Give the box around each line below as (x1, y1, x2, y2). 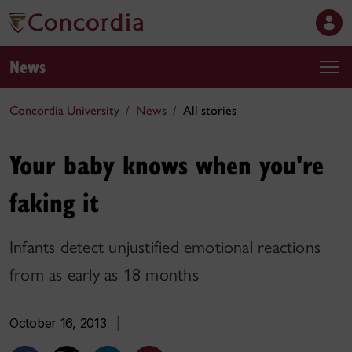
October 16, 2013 (9, 315, 107, 331)
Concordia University (9, 103, 119, 118)
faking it (9, 183, 99, 220)
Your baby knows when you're (9, 145, 324, 182)
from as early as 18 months (9, 264, 199, 285)
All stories (183, 103, 236, 118)
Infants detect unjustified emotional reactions (9, 236, 321, 258)
